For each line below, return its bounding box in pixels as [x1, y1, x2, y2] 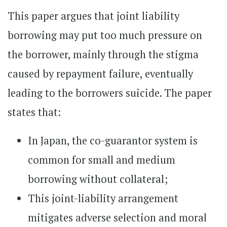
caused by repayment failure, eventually [8, 67, 193, 81]
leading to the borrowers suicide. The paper [8, 86, 212, 100]
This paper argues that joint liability [8, 9, 179, 23]
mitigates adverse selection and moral [28, 211, 207, 224]
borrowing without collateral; [28, 172, 168, 186]
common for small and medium [28, 153, 175, 167]
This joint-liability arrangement [28, 192, 178, 205]
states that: [8, 105, 61, 119]
